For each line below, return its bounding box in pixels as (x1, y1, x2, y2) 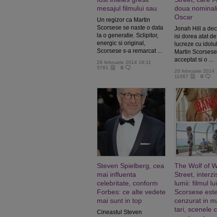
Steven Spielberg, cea (97, 162, 164, 170)
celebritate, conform (97, 179, 158, 187)
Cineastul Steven (97, 209, 142, 216)
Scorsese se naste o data (97, 24, 163, 31)
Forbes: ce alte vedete (97, 188, 166, 196)
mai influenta (97, 170, 136, 178)
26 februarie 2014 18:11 (97, 60, 151, 65)
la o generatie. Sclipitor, (97, 32, 158, 39)
